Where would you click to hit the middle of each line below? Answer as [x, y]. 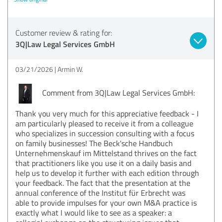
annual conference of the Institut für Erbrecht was [100, 193]
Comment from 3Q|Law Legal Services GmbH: [117, 92]
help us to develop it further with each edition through [107, 173]
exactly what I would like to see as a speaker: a [94, 212]
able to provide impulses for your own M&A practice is [106, 202]
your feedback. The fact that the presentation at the [103, 183]
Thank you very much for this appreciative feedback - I [107, 113]
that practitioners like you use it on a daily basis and [103, 163]
